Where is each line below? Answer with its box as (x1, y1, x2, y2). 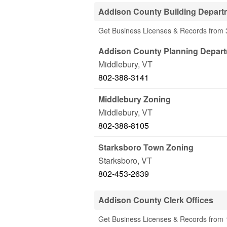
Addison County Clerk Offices (98, 194, 213, 206)
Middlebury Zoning (98, 93, 171, 105)
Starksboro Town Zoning (98, 141, 194, 153)
